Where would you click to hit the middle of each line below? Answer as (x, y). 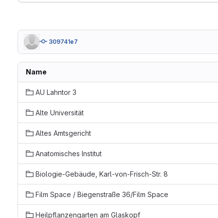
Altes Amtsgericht (63, 133)
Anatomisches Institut (69, 154)
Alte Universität (60, 113)
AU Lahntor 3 (56, 92)
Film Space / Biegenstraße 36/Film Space (102, 194)
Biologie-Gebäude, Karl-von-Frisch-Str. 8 (102, 174)
